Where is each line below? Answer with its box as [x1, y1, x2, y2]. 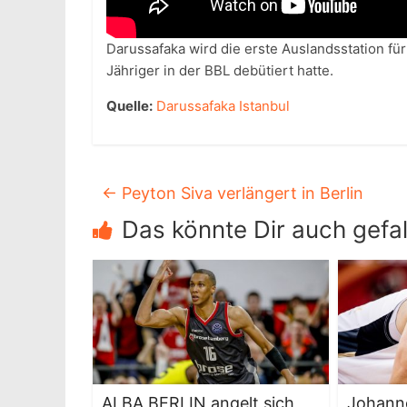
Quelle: [106, 97, 153, 115]
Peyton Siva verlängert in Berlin [117, 184, 363, 203]
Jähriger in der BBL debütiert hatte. [106, 62, 333, 80]
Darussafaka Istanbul [156, 97, 290, 115]
